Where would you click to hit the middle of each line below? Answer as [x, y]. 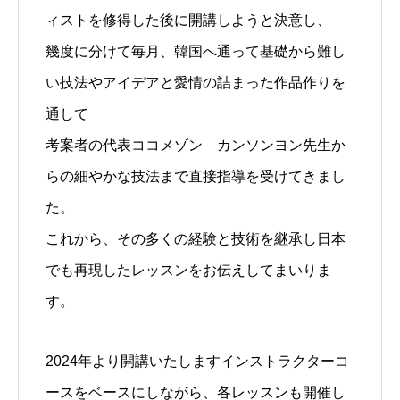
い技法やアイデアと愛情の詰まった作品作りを [196, 83]
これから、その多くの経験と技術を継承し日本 [196, 239]
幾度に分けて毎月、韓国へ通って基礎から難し [196, 51]
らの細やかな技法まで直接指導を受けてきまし [196, 176]
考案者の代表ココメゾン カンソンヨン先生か [196, 145]
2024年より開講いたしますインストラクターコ [197, 361]
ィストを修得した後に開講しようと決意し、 [188, 20]
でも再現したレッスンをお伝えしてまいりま [188, 270]
